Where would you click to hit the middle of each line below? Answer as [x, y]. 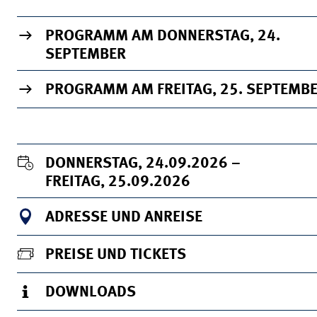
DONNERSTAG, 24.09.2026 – [236, 163]
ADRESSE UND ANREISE [124, 217]
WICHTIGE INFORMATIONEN [137, 25]
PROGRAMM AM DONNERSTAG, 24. [163, 36]
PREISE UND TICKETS [116, 255]
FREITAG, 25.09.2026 [118, 182]
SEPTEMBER [86, 54]
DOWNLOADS [91, 292]
